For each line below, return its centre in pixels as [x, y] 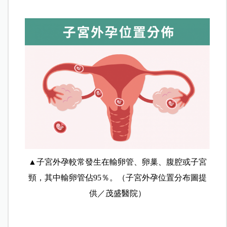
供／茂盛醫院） [117, 193]
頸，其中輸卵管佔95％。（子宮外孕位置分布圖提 [117, 177]
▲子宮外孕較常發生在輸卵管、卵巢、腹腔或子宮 [117, 162]
